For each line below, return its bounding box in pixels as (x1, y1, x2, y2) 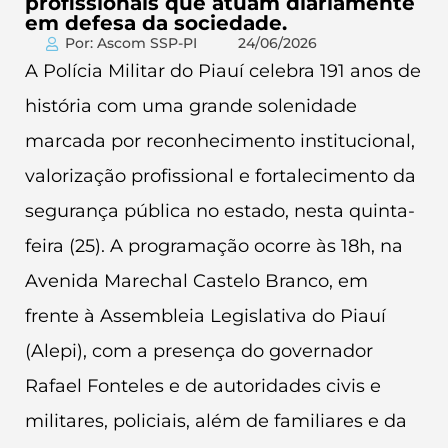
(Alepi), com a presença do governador (25, 340, 373, 362)
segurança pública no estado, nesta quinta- (25, 200, 415, 222)
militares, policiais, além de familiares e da (25, 410, 407, 432)
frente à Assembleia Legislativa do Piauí (25, 305, 386, 327)
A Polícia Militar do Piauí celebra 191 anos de (25, 60, 421, 82)
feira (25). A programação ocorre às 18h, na (25, 235, 403, 257)
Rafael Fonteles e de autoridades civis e (25, 375, 381, 397)
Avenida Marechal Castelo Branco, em (25, 270, 368, 292)
